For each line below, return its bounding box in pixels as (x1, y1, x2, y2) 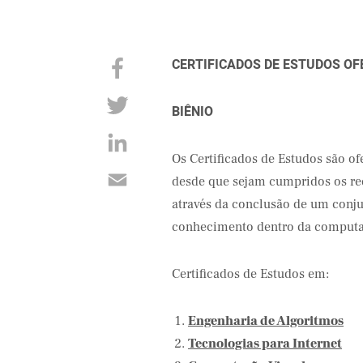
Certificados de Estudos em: (172, 266, 332, 282)
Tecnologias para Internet (188, 335, 342, 352)
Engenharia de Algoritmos (188, 313, 344, 329)
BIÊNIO (172, 102, 213, 122)
